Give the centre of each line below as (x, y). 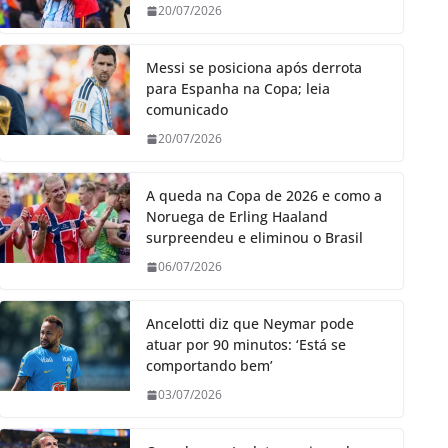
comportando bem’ (209, 366)
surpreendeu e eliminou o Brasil (254, 238)
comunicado (187, 110)
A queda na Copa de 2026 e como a (264, 196)
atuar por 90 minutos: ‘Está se (246, 345)
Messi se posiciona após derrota (254, 68)
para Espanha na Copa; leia (238, 89)
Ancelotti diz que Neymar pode (250, 324)
